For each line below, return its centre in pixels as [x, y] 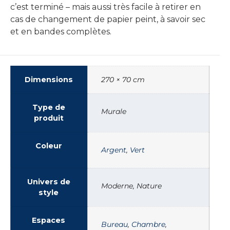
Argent [114, 150]
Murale [114, 111]
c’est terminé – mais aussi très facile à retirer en [106, 7]
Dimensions [49, 79]
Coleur [49, 146]
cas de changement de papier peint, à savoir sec [108, 19]
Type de [49, 107]
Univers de [49, 181]
